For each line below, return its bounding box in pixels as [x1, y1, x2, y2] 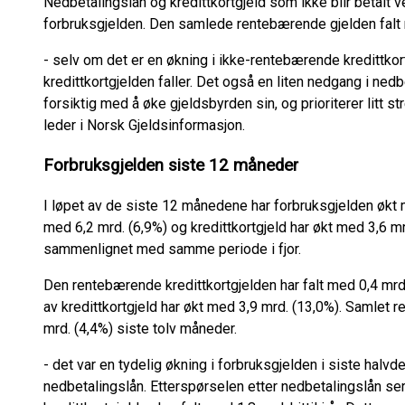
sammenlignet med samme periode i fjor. [43, 240, 305, 259]
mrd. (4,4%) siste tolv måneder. [43, 320, 240, 338]
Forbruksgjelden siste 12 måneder [43, 155, 298, 176]
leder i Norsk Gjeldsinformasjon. [43, 116, 245, 134]
